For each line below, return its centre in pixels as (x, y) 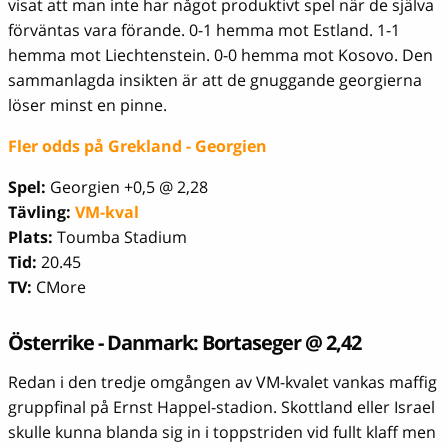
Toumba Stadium (120, 237)
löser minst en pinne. (87, 105)
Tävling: (39, 212)
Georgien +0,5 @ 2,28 (129, 187)
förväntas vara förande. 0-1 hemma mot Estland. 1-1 (204, 30)
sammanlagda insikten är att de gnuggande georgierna (215, 80)
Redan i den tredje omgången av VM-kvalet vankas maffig (222, 382)
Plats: (30, 237)
